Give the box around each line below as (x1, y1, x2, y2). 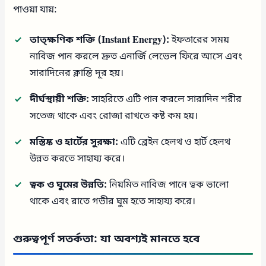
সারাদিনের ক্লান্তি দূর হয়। (30, 66, 124, 80)
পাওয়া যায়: (13, 3, 58, 17)
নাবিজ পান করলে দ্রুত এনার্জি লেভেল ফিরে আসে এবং (30, 50, 243, 64)
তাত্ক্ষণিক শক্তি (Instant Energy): (30, 33, 170, 47)
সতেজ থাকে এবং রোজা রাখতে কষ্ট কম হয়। (30, 109, 198, 123)
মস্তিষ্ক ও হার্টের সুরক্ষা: (30, 135, 119, 149)
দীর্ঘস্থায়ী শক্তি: (30, 93, 90, 106)
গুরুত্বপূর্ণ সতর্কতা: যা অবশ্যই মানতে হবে (13, 232, 200, 246)
